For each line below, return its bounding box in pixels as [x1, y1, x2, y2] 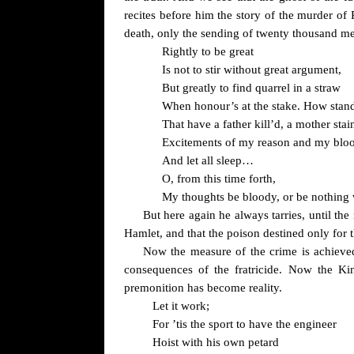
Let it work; [153, 299, 209, 312]
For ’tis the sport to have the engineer [153, 318, 337, 330]
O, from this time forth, [162, 172, 276, 185]
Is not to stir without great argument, [162, 63, 341, 76]
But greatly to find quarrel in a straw [162, 81, 341, 94]
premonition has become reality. [124, 281, 282, 294]
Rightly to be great [162, 45, 254, 58]
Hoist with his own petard [153, 336, 279, 348]
